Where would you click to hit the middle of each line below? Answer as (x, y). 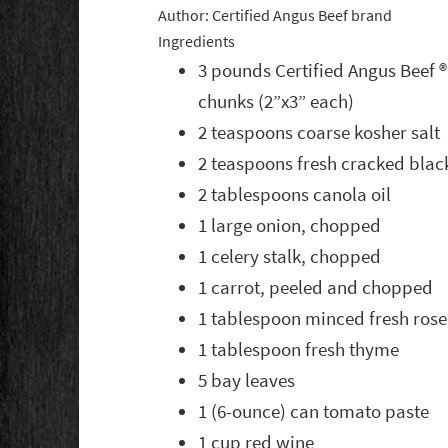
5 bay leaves (247, 381)
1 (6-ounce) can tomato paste (314, 412)
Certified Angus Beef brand (302, 16)
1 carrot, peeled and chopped (316, 288)
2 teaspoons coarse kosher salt (319, 133)
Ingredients (197, 42)
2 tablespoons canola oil (295, 195)
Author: (185, 16)
